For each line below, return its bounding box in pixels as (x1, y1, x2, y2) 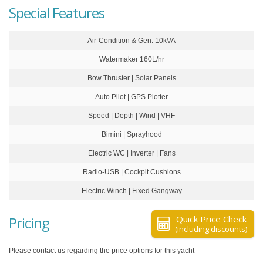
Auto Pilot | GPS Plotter (95, 92, 168, 101)
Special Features (9, 2, 104, 22)
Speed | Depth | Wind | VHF (88, 111, 175, 120)
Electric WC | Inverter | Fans (87, 149, 176, 157)
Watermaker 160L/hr (99, 55, 164, 63)
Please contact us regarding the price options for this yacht (9, 246, 194, 255)
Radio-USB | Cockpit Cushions (82, 167, 181, 176)
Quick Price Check (176, 213, 247, 225)
